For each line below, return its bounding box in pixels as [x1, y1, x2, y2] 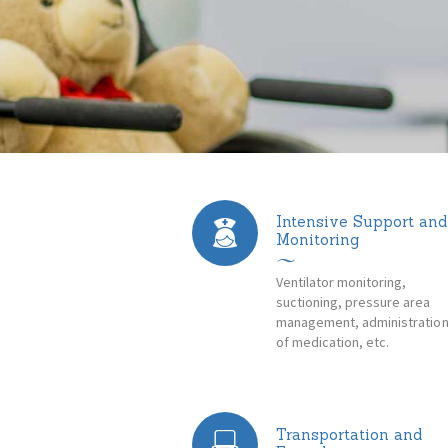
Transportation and [276, 424, 422, 444]
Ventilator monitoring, [276, 272, 407, 291]
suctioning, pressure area [276, 292, 431, 311]
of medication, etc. [276, 332, 390, 351]
